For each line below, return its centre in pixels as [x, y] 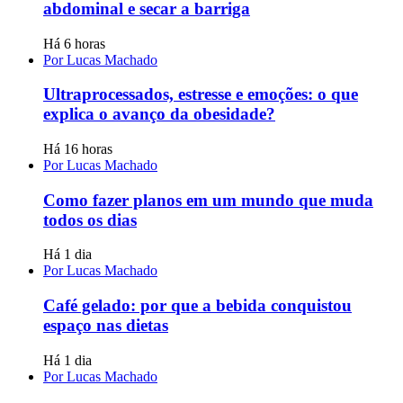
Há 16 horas [78, 148]
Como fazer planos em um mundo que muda [208, 200]
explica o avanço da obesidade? [159, 114]
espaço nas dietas [106, 326]
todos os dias [90, 219]
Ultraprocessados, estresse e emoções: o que [201, 94]
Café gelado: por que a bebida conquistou [197, 306]
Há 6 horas [74, 43]
